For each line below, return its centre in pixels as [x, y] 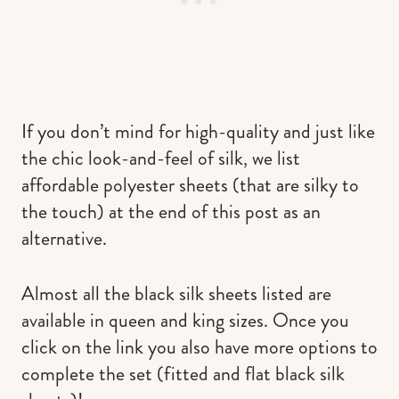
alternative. [64, 238]
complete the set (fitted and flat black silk [183, 373]
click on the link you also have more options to [199, 346]
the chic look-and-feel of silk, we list [161, 158]
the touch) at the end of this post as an [171, 211]
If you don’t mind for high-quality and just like [198, 131]
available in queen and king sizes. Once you [185, 320]
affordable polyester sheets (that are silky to [190, 184]
